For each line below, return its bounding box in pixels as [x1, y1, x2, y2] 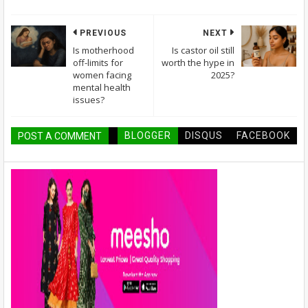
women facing [73, 69, 131, 82]
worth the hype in [162, 56, 234, 69]
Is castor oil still [172, 44, 234, 57]
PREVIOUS [80, 28, 126, 38]
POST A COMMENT [18, 131, 102, 142]
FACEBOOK [236, 130, 290, 142]
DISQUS [185, 130, 223, 142]
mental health [73, 81, 131, 94]
